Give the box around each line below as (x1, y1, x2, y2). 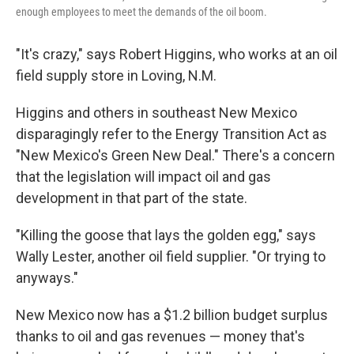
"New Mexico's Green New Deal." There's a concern (16, 147, 335, 164)
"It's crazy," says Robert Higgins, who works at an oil (16, 46, 337, 62)
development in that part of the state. (16, 190, 247, 206)
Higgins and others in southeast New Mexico (16, 104, 297, 121)
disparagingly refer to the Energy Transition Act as (16, 126, 327, 142)
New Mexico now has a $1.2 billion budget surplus (16, 307, 328, 323)
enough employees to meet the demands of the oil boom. (16, 6, 267, 18)
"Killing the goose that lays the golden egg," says (16, 227, 316, 243)
